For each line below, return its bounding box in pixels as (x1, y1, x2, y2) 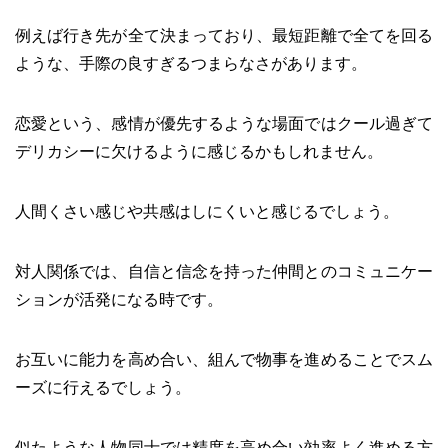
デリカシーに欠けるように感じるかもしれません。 (15, 142, 383, 160)
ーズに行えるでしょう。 (15, 378, 191, 396)
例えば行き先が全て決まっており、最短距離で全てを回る (15, 26, 433, 44)
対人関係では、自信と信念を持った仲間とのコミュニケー (15, 262, 433, 280)
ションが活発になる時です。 (15, 290, 223, 308)
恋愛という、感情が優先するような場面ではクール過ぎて (15, 114, 433, 132)
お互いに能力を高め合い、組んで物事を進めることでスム (15, 350, 433, 368)
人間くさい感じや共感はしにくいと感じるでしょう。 (15, 202, 399, 220)
